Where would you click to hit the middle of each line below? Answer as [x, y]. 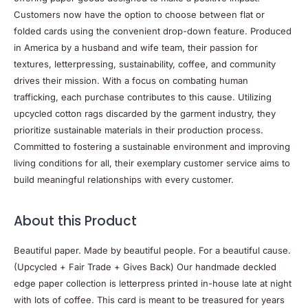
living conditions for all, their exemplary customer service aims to [152, 163]
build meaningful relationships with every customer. [124, 179]
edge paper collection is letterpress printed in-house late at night [153, 284]
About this [49, 221]
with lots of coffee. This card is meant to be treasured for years [149, 300]
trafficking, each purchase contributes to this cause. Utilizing [143, 97]
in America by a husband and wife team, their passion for [136, 47]
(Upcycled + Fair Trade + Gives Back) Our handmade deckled [145, 267]
